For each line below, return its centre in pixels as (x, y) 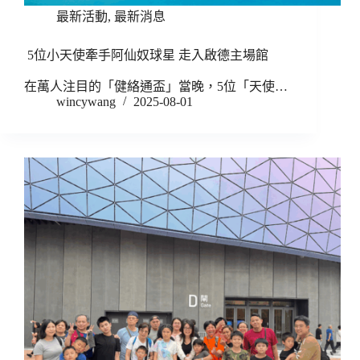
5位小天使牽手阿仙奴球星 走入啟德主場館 (146, 55)
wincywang (86, 102)
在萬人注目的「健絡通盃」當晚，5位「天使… (156, 87)
